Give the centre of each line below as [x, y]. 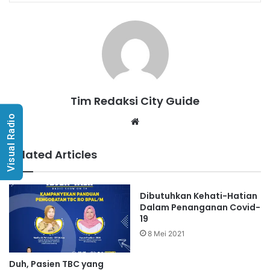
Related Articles [53, 154]
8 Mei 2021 [166, 233]
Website [159, 121]
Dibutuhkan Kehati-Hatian [199, 196]
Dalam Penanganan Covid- [200, 207]
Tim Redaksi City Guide [135, 101]
